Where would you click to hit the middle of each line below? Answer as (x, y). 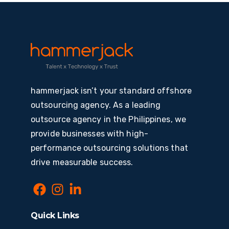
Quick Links (55, 215)
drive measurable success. (82, 162)
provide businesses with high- (89, 133)
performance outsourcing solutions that (109, 148)
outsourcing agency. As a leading (96, 105)
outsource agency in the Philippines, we (108, 119)
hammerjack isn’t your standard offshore (111, 90)
